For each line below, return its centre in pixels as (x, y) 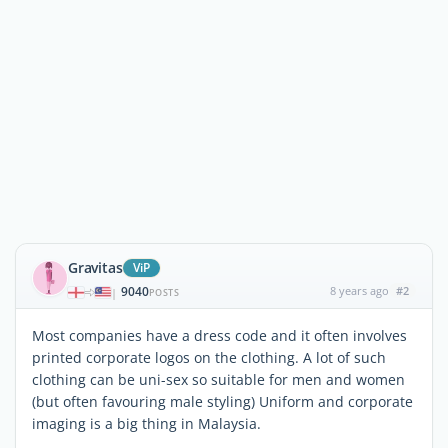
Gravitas (95, 267)
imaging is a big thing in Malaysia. (146, 423)
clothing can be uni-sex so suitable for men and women (218, 379)
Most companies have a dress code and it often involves (219, 335)
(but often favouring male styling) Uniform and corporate (222, 401)
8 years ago (359, 290)
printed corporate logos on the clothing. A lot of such (209, 357)
